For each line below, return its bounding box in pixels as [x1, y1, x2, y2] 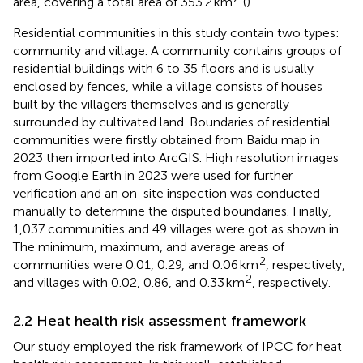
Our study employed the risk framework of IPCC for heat [13, 338, 342, 354]
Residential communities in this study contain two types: [13, 24, 340, 41]
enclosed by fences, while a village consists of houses [13, 78, 322, 94]
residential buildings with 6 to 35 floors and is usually [13, 60, 314, 76]
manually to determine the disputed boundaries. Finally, [13, 203, 331, 219]
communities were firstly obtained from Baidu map [13, 131, 307, 147]
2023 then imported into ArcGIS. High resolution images [13, 149, 339, 165]
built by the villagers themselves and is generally [13, 96, 289, 112]
